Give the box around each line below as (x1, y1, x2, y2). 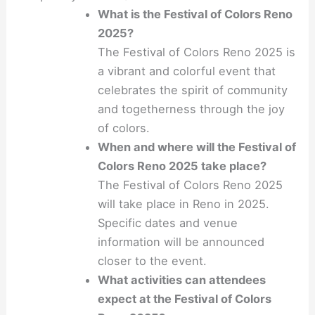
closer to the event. (98, 254, 207, 269)
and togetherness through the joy (98, 102, 285, 117)
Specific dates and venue (98, 216, 238, 231)
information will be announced (98, 235, 265, 250)
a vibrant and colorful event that (98, 64, 276, 79)
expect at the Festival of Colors (98, 292, 272, 307)
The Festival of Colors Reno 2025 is (98, 45, 296, 60)
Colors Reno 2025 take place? (98, 159, 267, 174)
